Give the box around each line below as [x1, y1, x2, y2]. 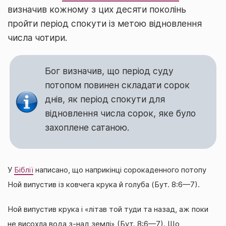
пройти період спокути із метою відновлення [8, 18, 202, 29]
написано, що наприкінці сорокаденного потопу [33, 165, 206, 175]
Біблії [14, 165, 33, 175]
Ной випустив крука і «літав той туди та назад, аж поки [8, 204, 208, 214]
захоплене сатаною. [45, 122, 130, 133]
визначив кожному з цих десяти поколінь [8, 4, 186, 15]
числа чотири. [8, 32, 67, 43]
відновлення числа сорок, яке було [45, 107, 196, 119]
